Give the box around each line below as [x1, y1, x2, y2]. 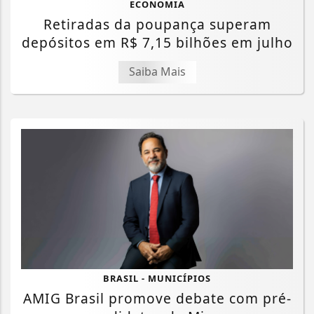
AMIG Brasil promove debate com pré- [22, 289, 292, 308]
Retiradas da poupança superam [43, 14, 271, 34]
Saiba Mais [128, 63, 186, 79]
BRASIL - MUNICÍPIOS [103, 272, 211, 285]
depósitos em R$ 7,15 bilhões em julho [21, 32, 293, 52]
